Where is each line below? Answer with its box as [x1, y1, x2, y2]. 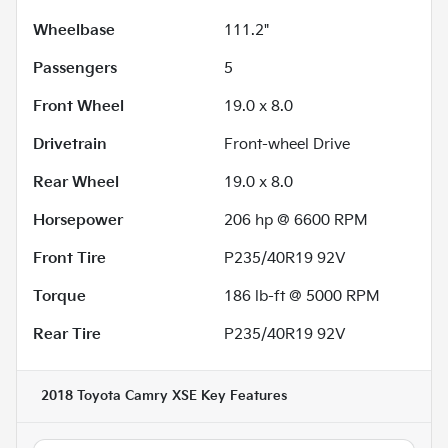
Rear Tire [33, 325, 101, 345]
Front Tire [33, 249, 106, 269]
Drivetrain [33, 135, 107, 155]
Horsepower [33, 211, 123, 231]
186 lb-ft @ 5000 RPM [224, 287, 380, 307]
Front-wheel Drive [224, 135, 350, 155]
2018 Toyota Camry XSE [41, 388, 197, 405]
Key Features [197, 388, 287, 405]
